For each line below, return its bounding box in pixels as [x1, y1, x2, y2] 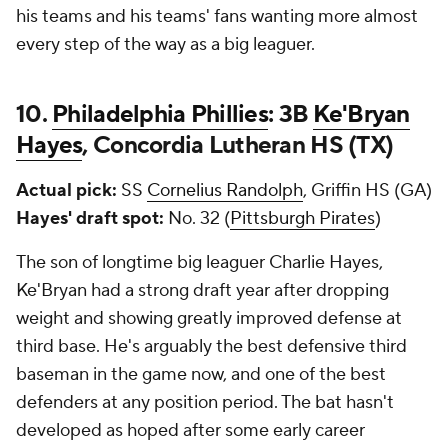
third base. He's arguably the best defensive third [16, 335, 407, 358]
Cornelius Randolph [147, 179, 303, 202]
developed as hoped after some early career [16, 419, 365, 442]
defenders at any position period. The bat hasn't [16, 391, 394, 414]
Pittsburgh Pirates [230, 207, 375, 230]
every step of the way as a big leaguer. [16, 33, 315, 56]
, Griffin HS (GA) [303, 179, 432, 202]
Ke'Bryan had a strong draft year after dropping [16, 279, 389, 302]
